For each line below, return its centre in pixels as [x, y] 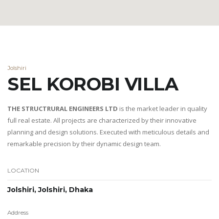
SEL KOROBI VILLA [93, 84]
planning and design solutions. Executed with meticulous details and [108, 132]
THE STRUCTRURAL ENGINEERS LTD [63, 108]
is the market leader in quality [163, 108]
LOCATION [23, 171]
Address [18, 213]
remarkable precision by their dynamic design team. [84, 143]
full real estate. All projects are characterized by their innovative [102, 120]
